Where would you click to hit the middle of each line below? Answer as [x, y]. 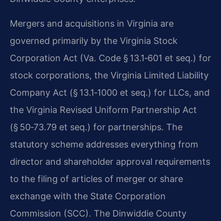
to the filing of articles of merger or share [96, 179]
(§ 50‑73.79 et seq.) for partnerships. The [96, 127]
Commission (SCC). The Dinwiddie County [98, 213]
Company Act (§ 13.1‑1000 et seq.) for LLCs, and [110, 92]
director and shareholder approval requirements [110, 161]
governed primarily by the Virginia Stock [94, 40]
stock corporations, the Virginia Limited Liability [109, 75]
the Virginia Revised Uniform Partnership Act [103, 110]
